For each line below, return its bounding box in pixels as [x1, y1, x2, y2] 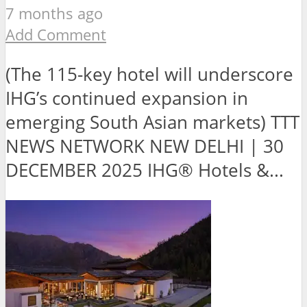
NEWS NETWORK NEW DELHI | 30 [5, 134, 284, 159]
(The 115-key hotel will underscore [5, 62, 293, 87]
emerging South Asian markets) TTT [5, 110, 299, 135]
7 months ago [5, 2, 103, 24]
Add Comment [5, 23, 106, 45]
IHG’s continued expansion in [5, 86, 248, 111]
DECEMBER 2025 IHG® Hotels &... [5, 158, 284, 183]
